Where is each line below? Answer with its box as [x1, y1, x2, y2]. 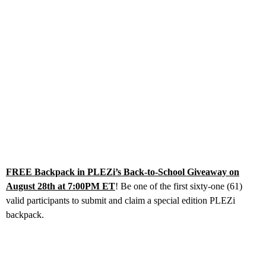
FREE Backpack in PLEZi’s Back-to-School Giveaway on [6, 166, 239, 177]
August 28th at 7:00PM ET [6, 180, 115, 191]
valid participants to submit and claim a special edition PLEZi [6, 195, 235, 205]
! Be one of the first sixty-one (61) [115, 180, 242, 191]
